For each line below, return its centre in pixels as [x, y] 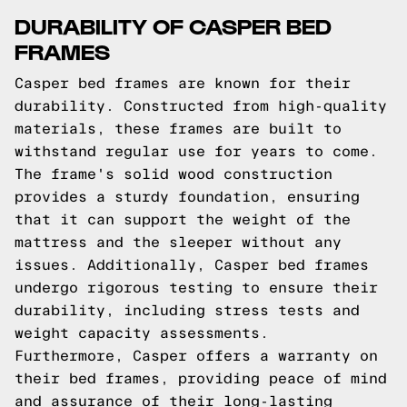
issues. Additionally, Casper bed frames [192, 265]
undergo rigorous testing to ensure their [196, 288]
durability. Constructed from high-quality [201, 106]
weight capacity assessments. [142, 333]
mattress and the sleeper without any [178, 242]
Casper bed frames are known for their [183, 83]
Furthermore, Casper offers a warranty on [196, 356]
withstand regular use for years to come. [196, 151]
